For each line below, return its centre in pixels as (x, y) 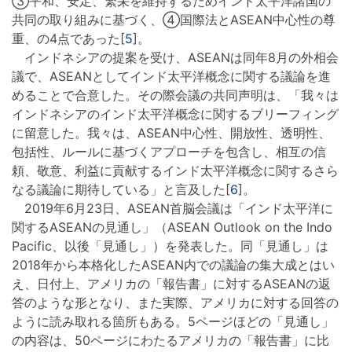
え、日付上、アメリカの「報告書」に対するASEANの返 (171, 284)
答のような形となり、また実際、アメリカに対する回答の (175, 303)
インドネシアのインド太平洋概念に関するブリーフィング (175, 114)
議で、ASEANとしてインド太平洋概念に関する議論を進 (171, 77)
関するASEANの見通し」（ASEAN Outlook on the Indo (172, 227)
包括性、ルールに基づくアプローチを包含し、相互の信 (169, 152)
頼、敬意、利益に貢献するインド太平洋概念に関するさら (175, 171)
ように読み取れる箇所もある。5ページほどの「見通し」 (173, 322)
